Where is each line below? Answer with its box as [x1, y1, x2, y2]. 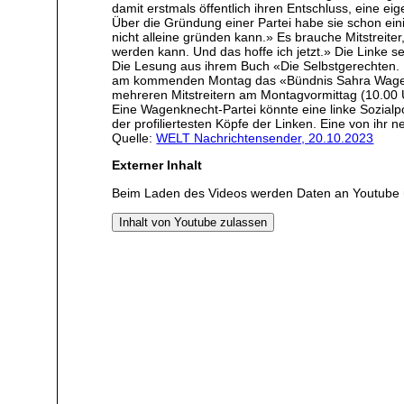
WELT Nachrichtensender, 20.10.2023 [156, 130, 374, 145]
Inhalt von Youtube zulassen [119, 216, 268, 230]
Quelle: [112, 130, 157, 145]
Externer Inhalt [112, 158, 203, 173]
